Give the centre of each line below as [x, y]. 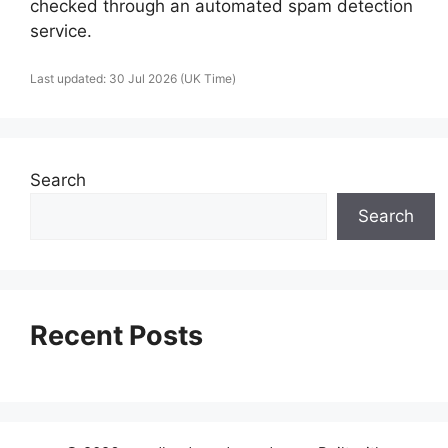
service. [61, 31]
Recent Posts [116, 335]
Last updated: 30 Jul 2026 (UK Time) [133, 78]
